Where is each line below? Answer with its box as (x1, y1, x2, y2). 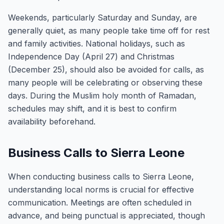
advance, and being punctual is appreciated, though (8, 210, 205, 220)
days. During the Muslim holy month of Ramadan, (8, 90, 196, 100)
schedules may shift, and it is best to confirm (8, 103, 176, 113)
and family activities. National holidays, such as (8, 38, 185, 48)
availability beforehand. (8, 116, 95, 126)
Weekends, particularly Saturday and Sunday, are (8, 12, 197, 22)
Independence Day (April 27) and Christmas (8, 51, 174, 61)
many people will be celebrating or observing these (8, 77, 202, 87)
